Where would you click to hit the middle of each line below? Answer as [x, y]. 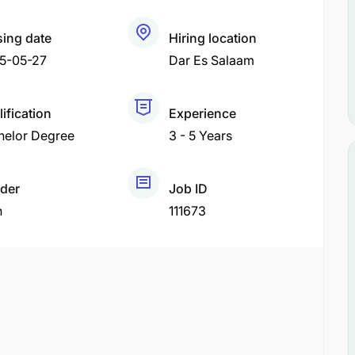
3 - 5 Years [201, 136]
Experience [203, 113]
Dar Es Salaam [212, 60]
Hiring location [213, 38]
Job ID [189, 189]
